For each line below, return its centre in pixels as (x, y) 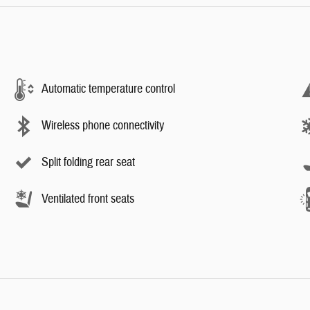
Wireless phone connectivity (103, 126)
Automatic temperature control (108, 89)
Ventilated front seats (88, 199)
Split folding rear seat (88, 162)
